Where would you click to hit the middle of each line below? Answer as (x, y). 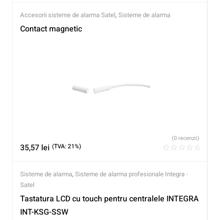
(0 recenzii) (186, 138)
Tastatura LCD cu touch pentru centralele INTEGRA (110, 199)
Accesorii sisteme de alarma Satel (68, 15)
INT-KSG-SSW (44, 212)
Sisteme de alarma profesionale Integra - (132, 174)
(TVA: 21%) (67, 146)
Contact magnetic (51, 29)
